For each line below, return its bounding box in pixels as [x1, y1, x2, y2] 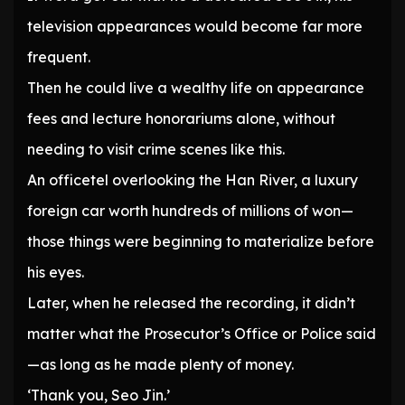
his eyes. [27, 263, 84, 282]
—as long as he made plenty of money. [27, 355, 294, 374]
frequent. [27, 48, 90, 67]
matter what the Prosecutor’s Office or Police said [27, 325, 376, 344]
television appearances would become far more [27, 17, 363, 36]
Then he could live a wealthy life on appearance [27, 79, 364, 98]
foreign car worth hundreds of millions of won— [27, 202, 353, 221]
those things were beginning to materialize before [27, 232, 374, 251]
